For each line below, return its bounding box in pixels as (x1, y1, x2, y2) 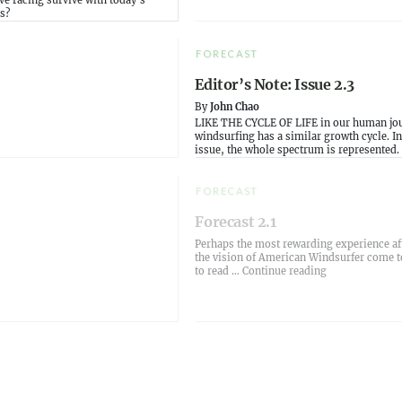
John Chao (210, 100, 260, 114)
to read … (195, 264, 243, 277)
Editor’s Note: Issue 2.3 (195, 75, 354, 94)
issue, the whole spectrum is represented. (195, 144, 400, 157)
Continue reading (242, 264, 328, 277)
